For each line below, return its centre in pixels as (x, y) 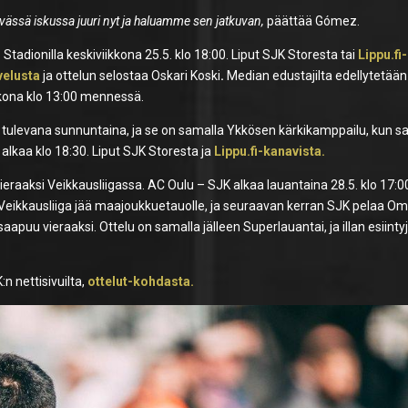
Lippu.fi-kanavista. (270, 151)
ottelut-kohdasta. (140, 281)
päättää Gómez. (312, 20)
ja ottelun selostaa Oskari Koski (132, 75)
